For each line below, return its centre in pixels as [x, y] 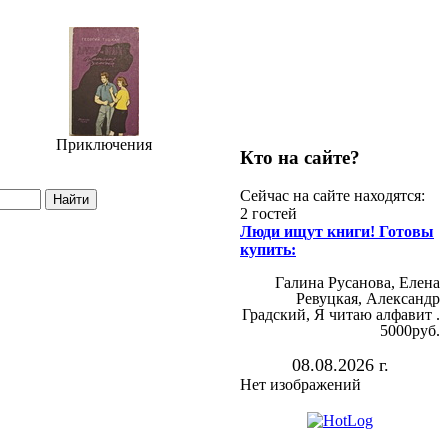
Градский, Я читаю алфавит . [341, 315]
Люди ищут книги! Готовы [337, 232]
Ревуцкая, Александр [368, 299]
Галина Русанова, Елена [357, 283]
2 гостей [268, 214]
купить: [268, 250]
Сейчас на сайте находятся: [332, 196]
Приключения [103, 144]
